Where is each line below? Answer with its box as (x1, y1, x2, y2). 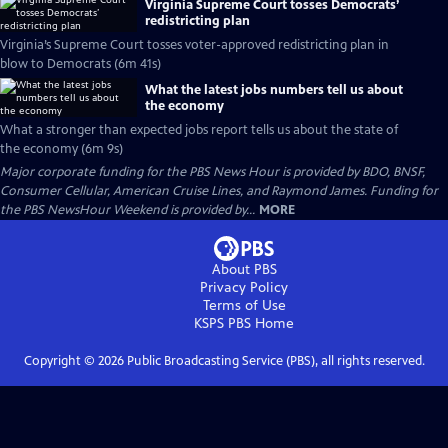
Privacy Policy (200, 279, 288, 296)
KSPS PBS (194, 315, 251, 332)
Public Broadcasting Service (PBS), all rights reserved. (123, 353, 425, 369)
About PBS (211, 261, 277, 278)
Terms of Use (202, 297, 286, 314)
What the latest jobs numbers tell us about (145, 81, 403, 98)
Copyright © (23, 353, 98, 369)
